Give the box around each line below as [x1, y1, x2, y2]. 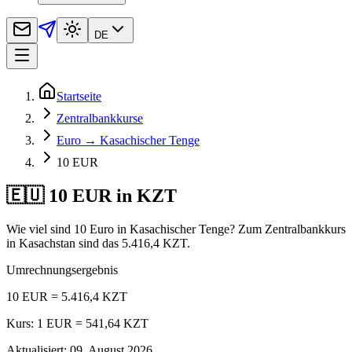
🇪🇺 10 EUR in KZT [6, 185, 177, 206]
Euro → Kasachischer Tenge [57, 133, 200, 147]
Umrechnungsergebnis [6, 262, 118, 277]
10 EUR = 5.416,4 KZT [6, 289, 127, 303]
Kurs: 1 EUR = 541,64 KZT [6, 316, 148, 330]
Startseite [57, 89, 101, 103]
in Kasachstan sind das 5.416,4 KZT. [6, 236, 190, 250]
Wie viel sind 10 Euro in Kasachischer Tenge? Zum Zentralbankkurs [6, 222, 346, 236]
